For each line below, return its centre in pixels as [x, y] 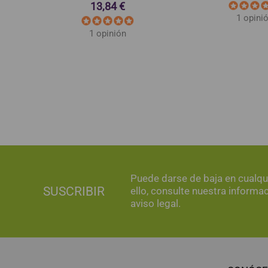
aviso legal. [156, 203]
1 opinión [108, 33]
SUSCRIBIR [74, 191]
